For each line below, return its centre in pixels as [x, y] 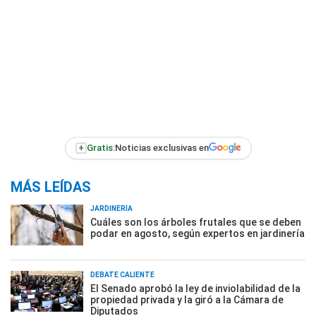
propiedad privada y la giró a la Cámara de [187, 299]
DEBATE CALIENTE [122, 274]
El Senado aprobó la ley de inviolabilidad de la [195, 288]
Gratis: [101, 148]
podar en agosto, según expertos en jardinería [197, 233]
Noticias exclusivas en [162, 148]
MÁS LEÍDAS [51, 187]
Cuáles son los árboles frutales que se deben [196, 222]
